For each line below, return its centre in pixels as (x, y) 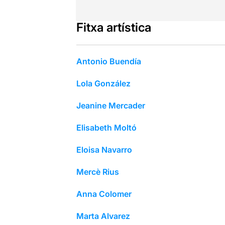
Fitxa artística (114, 27)
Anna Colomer (104, 194)
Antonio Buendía (108, 61)
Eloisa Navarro (104, 149)
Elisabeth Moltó (106, 127)
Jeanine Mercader (110, 105)
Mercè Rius (97, 172)
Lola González (103, 83)
